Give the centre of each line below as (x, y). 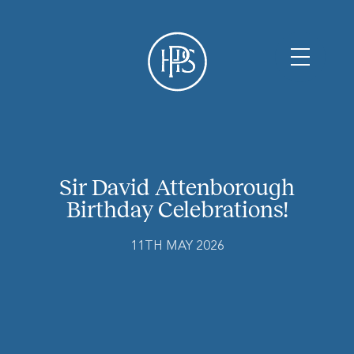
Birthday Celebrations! (177, 210)
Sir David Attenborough (177, 188)
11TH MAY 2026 (177, 247)
